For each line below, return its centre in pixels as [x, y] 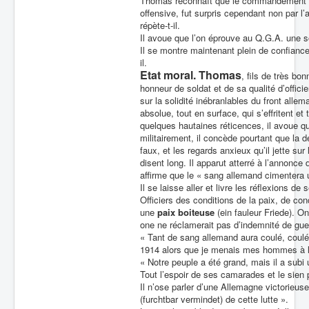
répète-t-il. [160, 25]
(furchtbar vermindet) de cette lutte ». [214, 299]
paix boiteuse [186, 212]
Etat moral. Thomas [191, 75]
